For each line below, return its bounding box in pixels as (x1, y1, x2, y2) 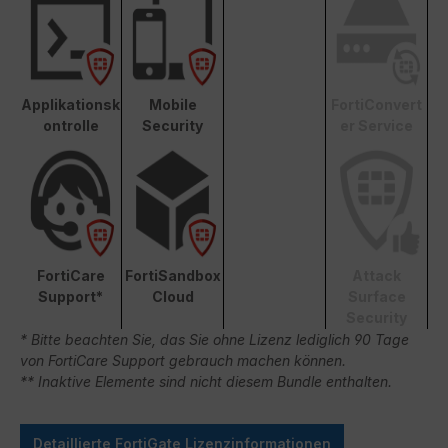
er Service (340, 117, 413, 135)
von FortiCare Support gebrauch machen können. (20, 352, 346, 370)
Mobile (148, 96, 197, 114)
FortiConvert (331, 96, 422, 114)
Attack (352, 267, 401, 285)
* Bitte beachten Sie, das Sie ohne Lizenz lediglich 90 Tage (20, 331, 409, 349)
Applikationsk (21, 96, 120, 114)
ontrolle (42, 117, 99, 135)
